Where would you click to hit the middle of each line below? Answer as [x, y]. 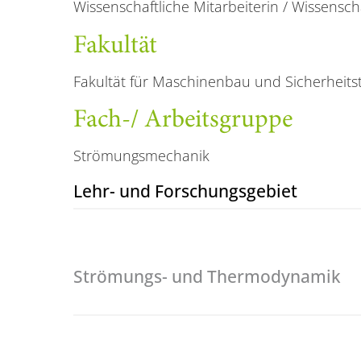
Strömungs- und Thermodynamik [207, 276]
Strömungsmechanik [141, 156]
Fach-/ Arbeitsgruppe [183, 121]
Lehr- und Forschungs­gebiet [185, 190]
